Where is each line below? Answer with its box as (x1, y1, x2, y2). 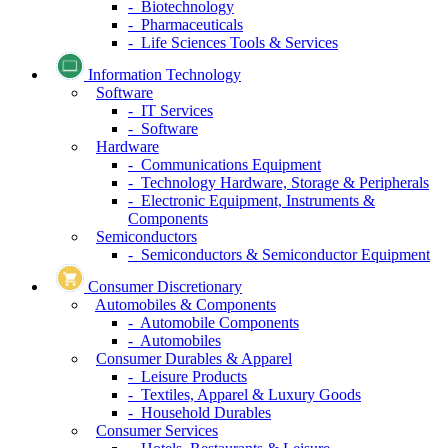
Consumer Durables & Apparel (96, 350, 292, 368)
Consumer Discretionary (88, 278, 242, 296)
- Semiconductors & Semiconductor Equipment (128, 246, 430, 264)
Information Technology (88, 66, 241, 84)
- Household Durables (128, 404, 271, 422)
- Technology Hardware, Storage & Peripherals (128, 174, 429, 192)
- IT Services (128, 102, 213, 120)
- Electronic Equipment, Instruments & (128, 192, 375, 210)
